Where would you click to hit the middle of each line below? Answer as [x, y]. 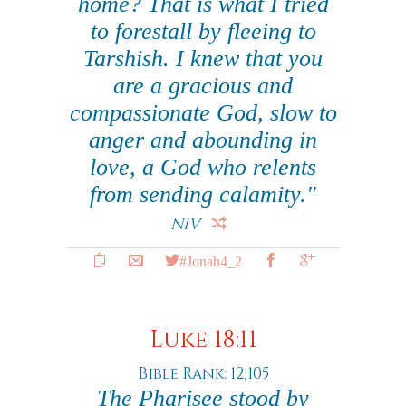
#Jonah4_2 [210, 260]
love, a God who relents [203, 167]
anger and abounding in [203, 140]
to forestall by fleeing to [203, 31]
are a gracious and [203, 86]
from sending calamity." [203, 194]
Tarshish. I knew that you [203, 58]
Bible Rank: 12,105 [203, 374]
